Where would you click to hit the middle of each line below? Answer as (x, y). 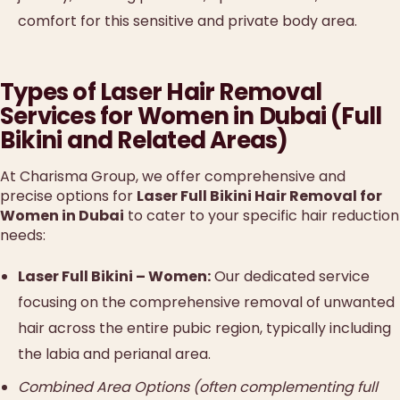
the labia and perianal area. (114, 354)
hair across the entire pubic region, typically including (204, 329)
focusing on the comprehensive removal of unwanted (206, 303)
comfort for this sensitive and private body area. (187, 21)
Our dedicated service (290, 277)
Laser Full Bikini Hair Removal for (259, 196)
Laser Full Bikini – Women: (114, 277)
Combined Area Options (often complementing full (198, 387)
